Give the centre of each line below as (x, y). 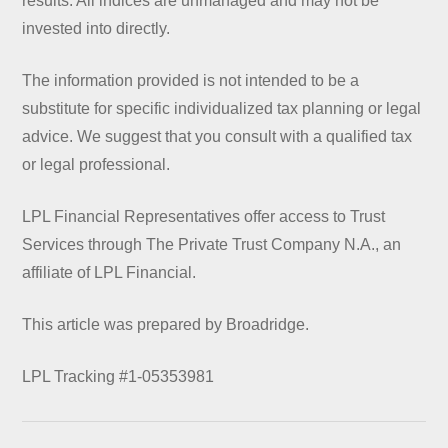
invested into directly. (96, 28)
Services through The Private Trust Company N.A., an (212, 244)
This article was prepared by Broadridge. (166, 324)
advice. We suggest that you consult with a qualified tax (217, 136)
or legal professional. (96, 164)
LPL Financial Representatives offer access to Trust (204, 216)
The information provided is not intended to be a (191, 80)
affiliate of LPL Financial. (109, 272)
